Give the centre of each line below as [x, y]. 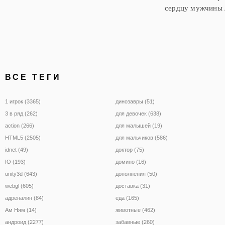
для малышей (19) [139, 125]
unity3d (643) [21, 174]
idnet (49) [17, 149]
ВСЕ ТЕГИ [33, 77]
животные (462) [135, 210]
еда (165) [127, 198]
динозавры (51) [135, 101]
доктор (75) [130, 149]
